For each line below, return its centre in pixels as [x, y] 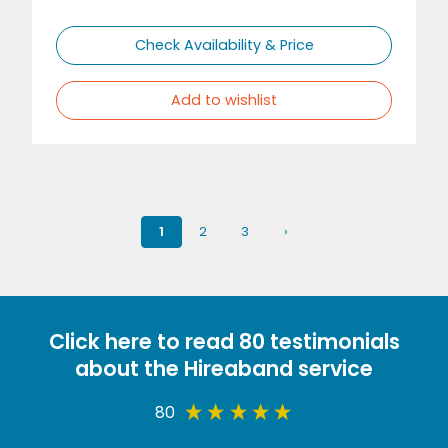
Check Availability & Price [224, 45]
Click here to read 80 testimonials [224, 342]
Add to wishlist [224, 100]
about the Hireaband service [224, 369]
